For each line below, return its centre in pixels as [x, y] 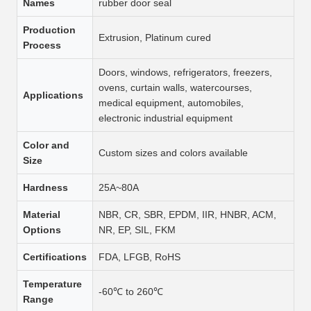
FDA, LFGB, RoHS [140, 257]
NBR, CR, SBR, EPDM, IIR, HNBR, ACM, [187, 215]
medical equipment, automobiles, [171, 103]
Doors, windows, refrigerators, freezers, [185, 72]
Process [42, 45]
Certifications [55, 257]
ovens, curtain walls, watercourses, [175, 87]
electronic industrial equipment [166, 118]
